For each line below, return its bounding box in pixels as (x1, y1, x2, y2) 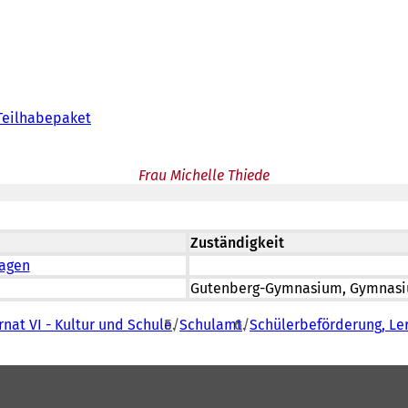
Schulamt (179, 316, 242, 333)
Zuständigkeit (190, 234, 284, 251)
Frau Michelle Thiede (138, 167, 270, 184)
